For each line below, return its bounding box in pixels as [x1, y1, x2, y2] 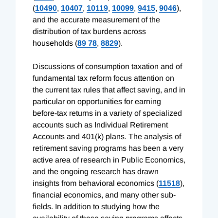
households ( [33, 38, 77, 47]
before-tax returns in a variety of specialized [33, 109, 182, 117]
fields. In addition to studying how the [33, 202, 160, 211]
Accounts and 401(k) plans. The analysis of [33, 132, 181, 141]
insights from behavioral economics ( [33, 179, 159, 187]
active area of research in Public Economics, [33, 155, 185, 164]
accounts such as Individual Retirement [33, 120, 168, 129]
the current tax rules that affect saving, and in [33, 85, 185, 94]
